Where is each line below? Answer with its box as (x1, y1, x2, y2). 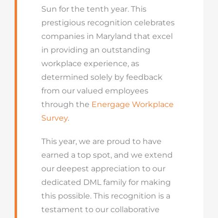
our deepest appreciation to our (41, 164, 165, 173)
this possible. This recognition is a (41, 191, 170, 200)
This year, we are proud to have (41, 137, 162, 146)
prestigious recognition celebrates (41, 18, 175, 27)
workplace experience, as (41, 59, 139, 68)
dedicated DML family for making (41, 178, 171, 187)
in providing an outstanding (41, 45, 150, 54)
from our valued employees (41, 86, 148, 95)
